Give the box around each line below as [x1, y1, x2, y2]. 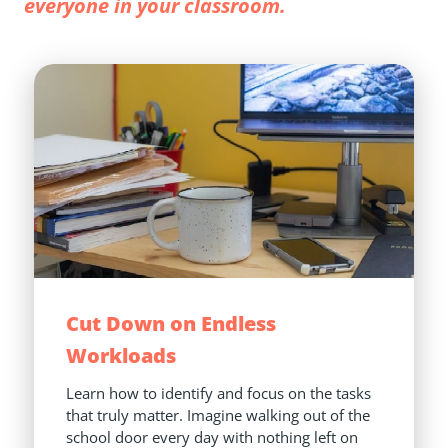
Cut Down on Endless [66, 310, 276, 338]
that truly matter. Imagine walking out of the [66, 405, 370, 426]
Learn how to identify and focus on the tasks [66, 383, 371, 404]
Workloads [66, 342, 176, 370]
